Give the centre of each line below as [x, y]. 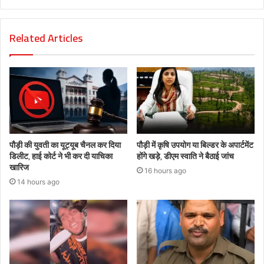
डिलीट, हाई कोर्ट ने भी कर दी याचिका [61, 156]
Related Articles [46, 38]
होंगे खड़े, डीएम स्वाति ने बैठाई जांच [185, 156]
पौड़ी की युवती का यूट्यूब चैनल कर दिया [65, 145]
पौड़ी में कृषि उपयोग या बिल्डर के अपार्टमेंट [195, 145]
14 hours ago [38, 182]
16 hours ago [165, 171]
